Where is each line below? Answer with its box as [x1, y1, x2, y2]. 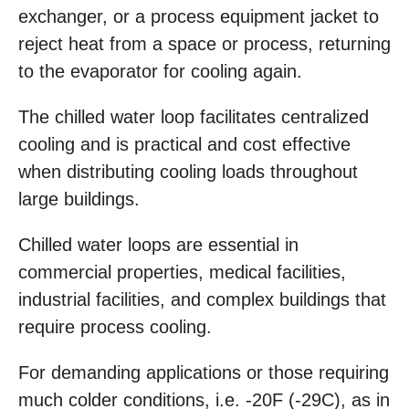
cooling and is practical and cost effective [18, 134, 351, 155]
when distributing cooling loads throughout [18, 162, 358, 183]
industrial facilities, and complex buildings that [18, 289, 386, 310]
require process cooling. [18, 317, 212, 338]
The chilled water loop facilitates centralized [18, 107, 369, 128]
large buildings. [18, 189, 140, 210]
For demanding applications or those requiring [18, 362, 389, 383]
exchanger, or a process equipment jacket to [18, 6, 379, 27]
